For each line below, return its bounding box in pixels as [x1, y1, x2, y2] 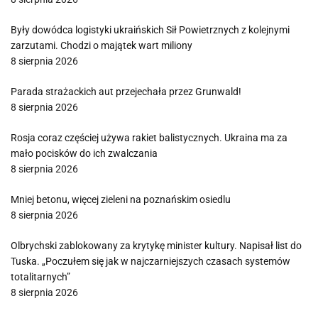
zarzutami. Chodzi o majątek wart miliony [11, 40, 192, 51]
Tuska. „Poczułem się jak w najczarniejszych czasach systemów [11, 256, 290, 267]
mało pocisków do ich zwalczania [11, 148, 158, 159]
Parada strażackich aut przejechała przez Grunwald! [11, 86, 241, 97]
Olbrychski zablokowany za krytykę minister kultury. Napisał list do [11, 240, 302, 251]
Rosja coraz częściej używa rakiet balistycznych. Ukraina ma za [11, 132, 287, 143]
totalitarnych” [11, 271, 70, 283]
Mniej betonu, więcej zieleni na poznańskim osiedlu [11, 194, 231, 205]
